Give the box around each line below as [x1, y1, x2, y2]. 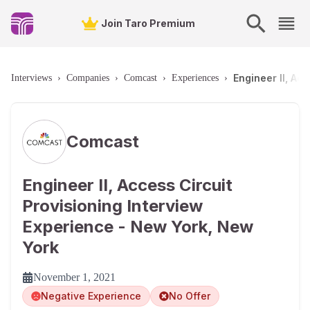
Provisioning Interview [22, 196, 203, 216]
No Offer [169, 290, 210, 302]
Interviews [11, 73, 52, 83]
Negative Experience [41, 290, 141, 302]
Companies [66, 73, 109, 83]
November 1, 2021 [33, 271, 116, 283]
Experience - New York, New [22, 217, 253, 237]
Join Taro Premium [101, 17, 195, 29]
